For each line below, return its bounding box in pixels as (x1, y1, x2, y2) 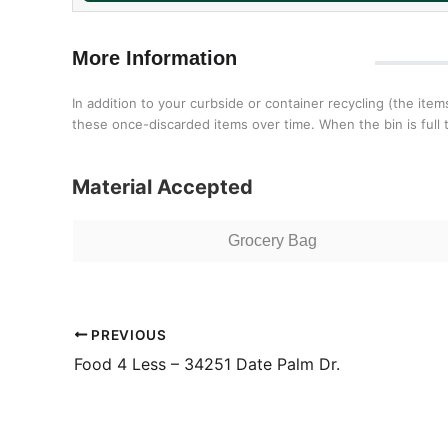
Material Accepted (72, 175, 253, 199)
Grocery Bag (228, 232, 317, 249)
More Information (72, 47, 237, 69)
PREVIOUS (87, 326, 167, 343)
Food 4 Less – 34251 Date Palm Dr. (74, 353, 340, 374)
